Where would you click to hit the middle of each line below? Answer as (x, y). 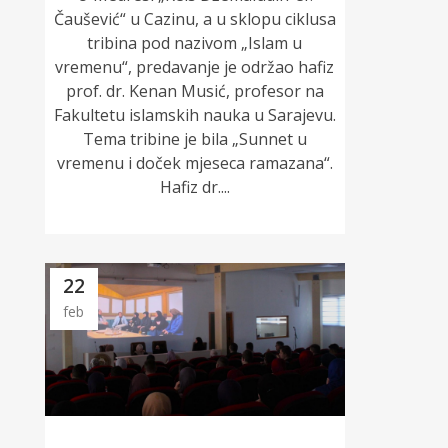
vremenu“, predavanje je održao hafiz (195, 66)
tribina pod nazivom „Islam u (195, 42)
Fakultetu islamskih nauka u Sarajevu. (194, 114)
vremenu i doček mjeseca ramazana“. (194, 162)
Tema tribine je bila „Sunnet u (194, 138)
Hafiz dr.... (194, 186)
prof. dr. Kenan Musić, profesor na (194, 90)
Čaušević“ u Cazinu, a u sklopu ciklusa (194, 18)
